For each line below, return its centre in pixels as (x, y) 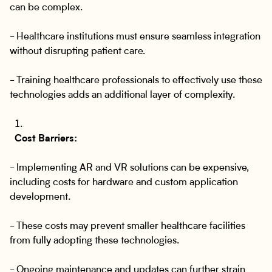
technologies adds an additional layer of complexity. (122, 95)
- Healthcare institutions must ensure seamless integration (135, 37)
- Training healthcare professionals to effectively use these (136, 81)
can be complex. (46, 8)
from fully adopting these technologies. (94, 241)
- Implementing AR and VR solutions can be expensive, (129, 168)
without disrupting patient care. (77, 52)
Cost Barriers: (46, 139)
